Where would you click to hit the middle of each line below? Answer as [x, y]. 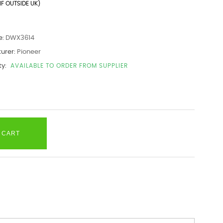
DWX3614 [20, 38]
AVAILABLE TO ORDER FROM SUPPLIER [69, 66]
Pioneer [29, 52]
